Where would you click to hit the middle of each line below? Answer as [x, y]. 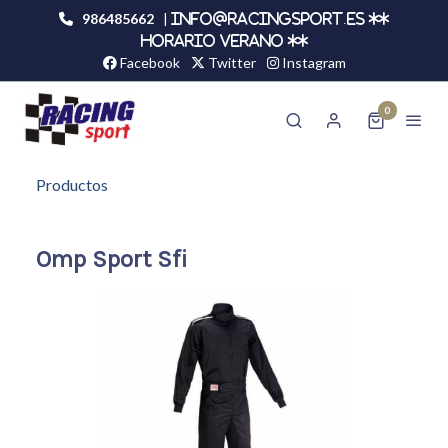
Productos [72, 185]
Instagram [312, 62]
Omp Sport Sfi [111, 259]
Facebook [148, 62]
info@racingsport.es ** [280, 19]
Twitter [230, 62]
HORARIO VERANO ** [224, 41]
